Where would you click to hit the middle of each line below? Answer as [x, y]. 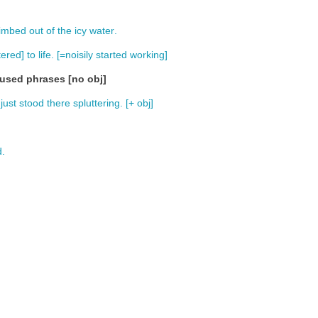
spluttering [97, 103]
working [147, 55]
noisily [79, 55]
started [111, 55]
